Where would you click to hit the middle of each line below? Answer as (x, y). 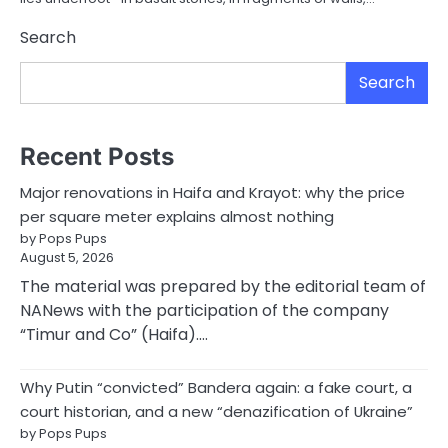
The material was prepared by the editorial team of (223, 287)
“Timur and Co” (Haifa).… (114, 335)
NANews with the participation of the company (204, 311)
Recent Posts (97, 157)
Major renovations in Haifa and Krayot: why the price (212, 193)
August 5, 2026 (67, 258)
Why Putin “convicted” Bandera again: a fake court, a (216, 388)
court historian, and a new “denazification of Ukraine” (216, 412)
